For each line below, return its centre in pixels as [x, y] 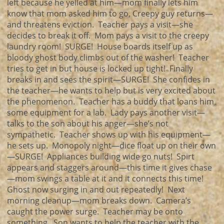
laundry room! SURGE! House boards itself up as [100, 46]
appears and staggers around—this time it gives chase [109, 167]
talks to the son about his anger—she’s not [88, 123]
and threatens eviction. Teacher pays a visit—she [100, 24]
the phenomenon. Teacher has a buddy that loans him [110, 101]
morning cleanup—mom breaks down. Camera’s [99, 200]
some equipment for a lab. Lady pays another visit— [106, 112]
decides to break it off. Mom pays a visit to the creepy [108, 35]
